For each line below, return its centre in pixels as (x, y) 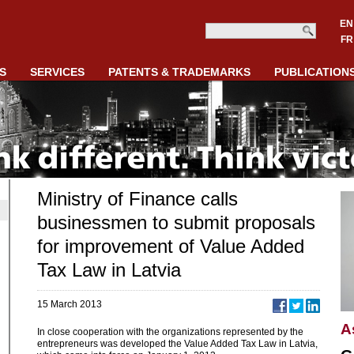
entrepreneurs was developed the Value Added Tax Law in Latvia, (178, 344)
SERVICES (57, 72)
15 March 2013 (70, 304)
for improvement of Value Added (171, 246)
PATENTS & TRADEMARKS (179, 72)
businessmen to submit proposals (177, 222)
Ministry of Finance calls (138, 199)
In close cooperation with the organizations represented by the (171, 332)
